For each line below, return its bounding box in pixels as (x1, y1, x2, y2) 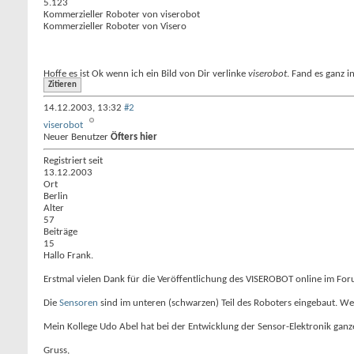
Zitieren (48, 81, 77, 89)
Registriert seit (43, 156, 103, 166)
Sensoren (59, 298, 98, 308)
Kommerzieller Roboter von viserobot (43, 9, 200, 20)
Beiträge (43, 227, 77, 237)
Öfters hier (111, 132, 157, 142)
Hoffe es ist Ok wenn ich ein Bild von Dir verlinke (43, 69, 248, 79)
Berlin (43, 191, 68, 201)
